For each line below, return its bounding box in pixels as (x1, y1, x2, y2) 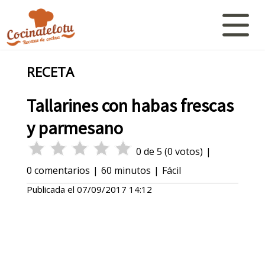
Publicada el (26, 183, 77, 196)
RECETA (26, 63, 74, 82)
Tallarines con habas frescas (26, 94, 234, 117)
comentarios (31, 164, 90, 177)
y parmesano (26, 117, 123, 140)
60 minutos (101, 164, 151, 177)
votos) (172, 145, 203, 159)
